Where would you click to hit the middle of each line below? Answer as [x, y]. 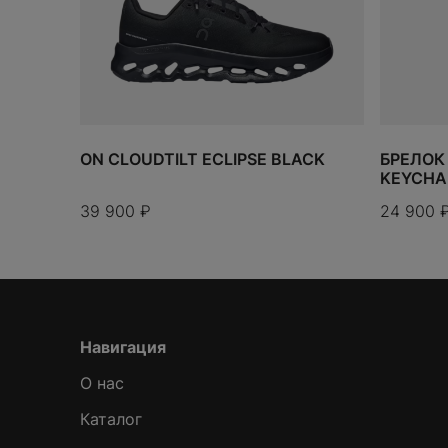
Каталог [111, 419]
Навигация [123, 347]
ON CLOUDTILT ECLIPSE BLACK [202, 159]
